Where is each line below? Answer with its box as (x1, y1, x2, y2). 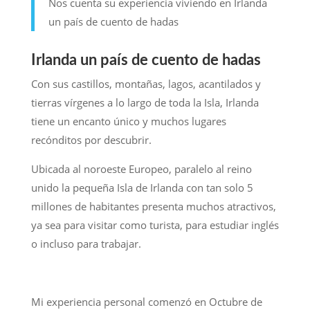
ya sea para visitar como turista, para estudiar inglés (30, 217, 279, 232)
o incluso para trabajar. (30, 236, 141, 250)
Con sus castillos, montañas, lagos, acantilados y (30, 76, 261, 91)
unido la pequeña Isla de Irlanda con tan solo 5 (30, 180, 253, 194)
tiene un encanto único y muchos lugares (30, 113, 226, 128)
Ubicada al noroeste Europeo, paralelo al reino (30, 161, 252, 176)
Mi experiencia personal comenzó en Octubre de (30, 294, 262, 309)
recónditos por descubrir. (30, 132, 152, 147)
